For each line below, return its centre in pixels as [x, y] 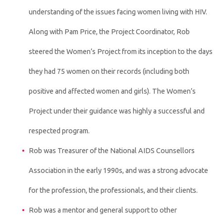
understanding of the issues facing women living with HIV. [118, 12]
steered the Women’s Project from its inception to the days [120, 51]
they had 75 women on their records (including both [109, 71]
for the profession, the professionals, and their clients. [113, 190]
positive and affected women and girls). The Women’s [112, 91]
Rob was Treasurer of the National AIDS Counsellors [111, 150]
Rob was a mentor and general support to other [103, 210]
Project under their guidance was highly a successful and [116, 111]
